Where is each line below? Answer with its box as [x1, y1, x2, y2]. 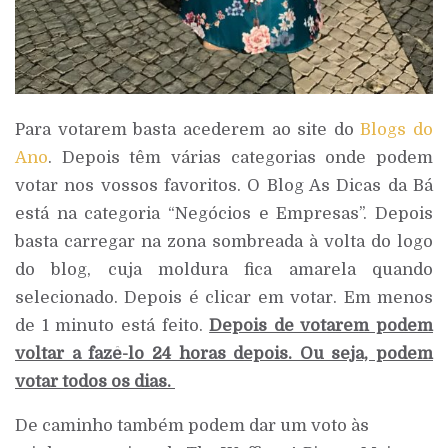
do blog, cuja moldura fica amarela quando [15, 259, 433, 279]
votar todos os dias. [15, 371, 175, 391]
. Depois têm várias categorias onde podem [48, 147, 433, 167]
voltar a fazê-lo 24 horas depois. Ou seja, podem [15, 343, 433, 363]
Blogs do [360, 119, 433, 139]
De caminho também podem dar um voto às [15, 416, 369, 436]
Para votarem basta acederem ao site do [15, 119, 361, 139]
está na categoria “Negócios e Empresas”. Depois [15, 203, 433, 223]
